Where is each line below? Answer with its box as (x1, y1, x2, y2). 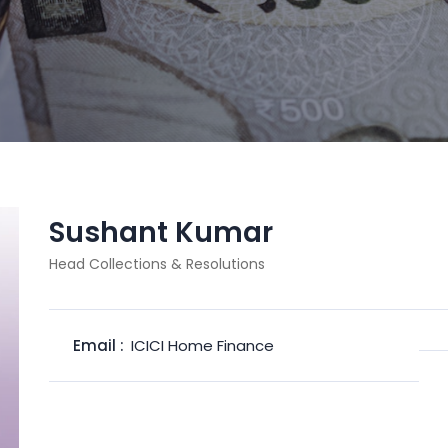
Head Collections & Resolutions (49, 254, 265, 274)
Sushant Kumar (49, 213, 273, 252)
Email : (73, 335, 124, 356)
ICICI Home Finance (131, 335, 274, 356)
